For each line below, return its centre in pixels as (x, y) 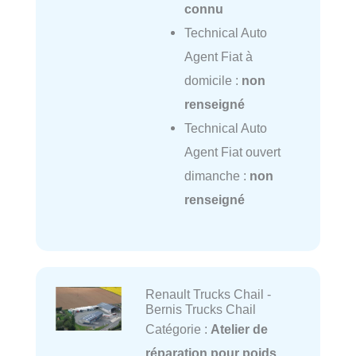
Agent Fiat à (218, 56)
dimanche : (217, 175)
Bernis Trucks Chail (200, 309)
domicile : (213, 80)
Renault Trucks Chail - (208, 294)
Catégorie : (178, 329)
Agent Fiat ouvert (232, 151)
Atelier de (239, 329)
